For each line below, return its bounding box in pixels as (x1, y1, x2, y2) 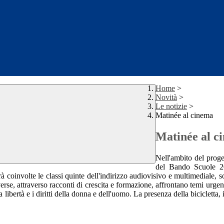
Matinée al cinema (155, 111, 213, 120)
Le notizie (155, 102, 187, 111)
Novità (155, 93, 177, 102)
